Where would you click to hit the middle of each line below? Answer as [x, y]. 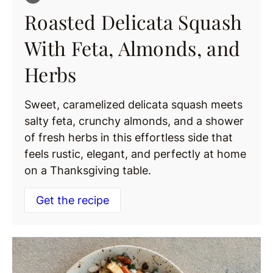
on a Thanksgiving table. [88, 171]
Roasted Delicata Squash [133, 22]
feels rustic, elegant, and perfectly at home [135, 154]
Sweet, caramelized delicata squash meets [133, 105]
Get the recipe [73, 200]
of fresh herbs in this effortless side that [129, 138]
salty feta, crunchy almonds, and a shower [134, 121]
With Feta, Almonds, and [133, 48]
